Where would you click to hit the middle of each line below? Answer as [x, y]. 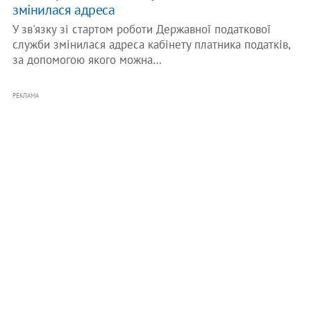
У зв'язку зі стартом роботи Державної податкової [141, 29]
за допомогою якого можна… [87, 60]
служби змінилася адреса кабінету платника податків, [151, 44]
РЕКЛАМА [25, 95]
